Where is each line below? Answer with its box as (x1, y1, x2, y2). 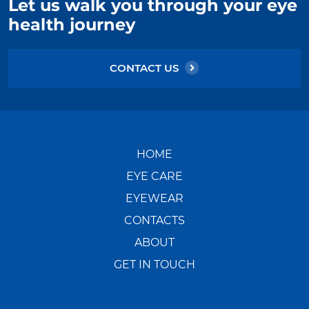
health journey (8, 17, 135, 34)
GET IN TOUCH (114, 259, 195, 270)
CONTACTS (124, 215, 185, 226)
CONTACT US (110, 63, 179, 74)
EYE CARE (126, 170, 183, 182)
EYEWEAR (126, 192, 183, 204)
